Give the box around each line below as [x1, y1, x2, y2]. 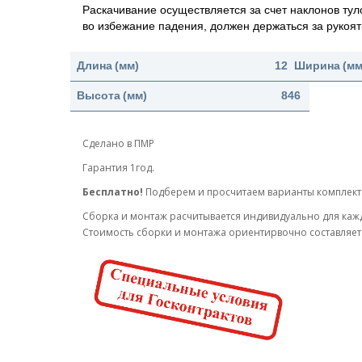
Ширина [294, 59, 341, 72]
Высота [77, 89, 120, 102]
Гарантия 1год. [82, 160, 154, 175]
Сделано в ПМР [82, 136, 154, 150]
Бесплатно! [82, 184, 145, 199]
